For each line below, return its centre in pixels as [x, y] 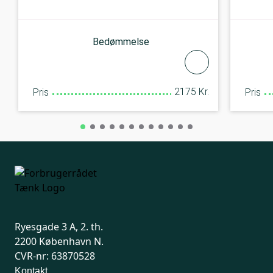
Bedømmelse [121, 41]
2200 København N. [59, 242]
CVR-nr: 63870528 [55, 256]
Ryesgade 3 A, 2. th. [59, 227]
